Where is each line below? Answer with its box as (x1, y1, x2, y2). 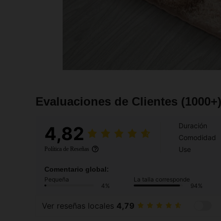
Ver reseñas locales (42, 201, 116, 211)
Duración (179, 121, 207, 130)
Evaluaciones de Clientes (36, 94, 181, 108)
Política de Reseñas (44, 145, 89, 152)
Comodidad (179, 133, 216, 142)
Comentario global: (44, 165, 109, 173)
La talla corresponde (134, 175, 190, 183)
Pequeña (44, 175, 69, 183)
